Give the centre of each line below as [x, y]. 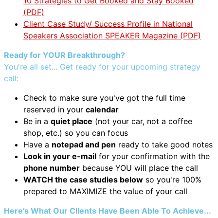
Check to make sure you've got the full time [104, 98]
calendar [102, 109]
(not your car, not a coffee [142, 121]
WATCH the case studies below [83, 180]
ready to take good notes [164, 145]
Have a [37, 145]
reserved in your [54, 109]
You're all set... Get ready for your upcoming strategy [102, 67]
